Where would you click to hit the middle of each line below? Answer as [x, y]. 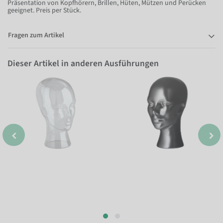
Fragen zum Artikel [36, 35]
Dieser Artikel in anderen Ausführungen [83, 63]
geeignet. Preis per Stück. [44, 10]
